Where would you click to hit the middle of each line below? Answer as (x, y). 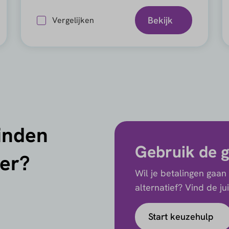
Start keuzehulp (181, 216)
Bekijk (161, 20)
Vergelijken (73, 20)
